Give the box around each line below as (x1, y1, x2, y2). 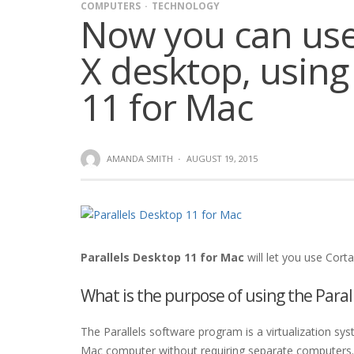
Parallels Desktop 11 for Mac (81, 250, 244, 265)
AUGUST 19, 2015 (186, 152, 258, 164)
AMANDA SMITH (107, 152, 173, 164)
